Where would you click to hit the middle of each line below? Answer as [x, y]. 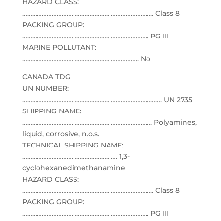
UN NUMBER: [45, 88]
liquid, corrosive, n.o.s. [60, 134]
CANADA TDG [46, 77]
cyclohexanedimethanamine [74, 168]
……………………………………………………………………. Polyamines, [109, 122]
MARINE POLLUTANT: [59, 47]
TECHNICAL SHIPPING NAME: [73, 145]
